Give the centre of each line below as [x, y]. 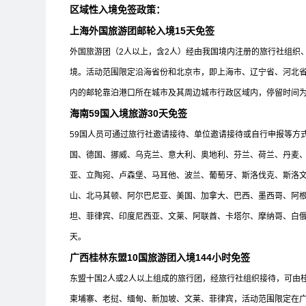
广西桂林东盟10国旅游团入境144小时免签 [160, 258]
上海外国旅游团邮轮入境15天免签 [142, 31]
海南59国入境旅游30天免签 [128, 113]
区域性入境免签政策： [117, 10]
